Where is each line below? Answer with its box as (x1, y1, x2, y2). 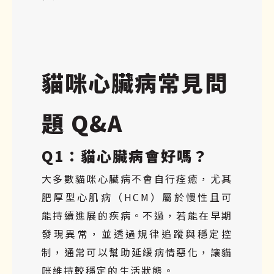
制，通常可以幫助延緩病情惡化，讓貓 (42, 244, 232, 259)
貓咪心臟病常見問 (42, 65, 228, 98)
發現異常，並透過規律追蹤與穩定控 (42, 226, 232, 241)
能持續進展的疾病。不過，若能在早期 (42, 207, 232, 223)
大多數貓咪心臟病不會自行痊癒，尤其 (42, 171, 232, 186)
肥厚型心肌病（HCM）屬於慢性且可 (42, 189, 232, 204)
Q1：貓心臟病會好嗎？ (42, 144, 209, 166)
